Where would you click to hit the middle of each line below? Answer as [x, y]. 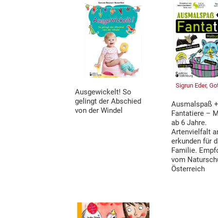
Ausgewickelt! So [103, 92]
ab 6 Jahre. [189, 122]
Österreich [188, 169]
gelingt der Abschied [108, 101]
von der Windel [99, 110]
